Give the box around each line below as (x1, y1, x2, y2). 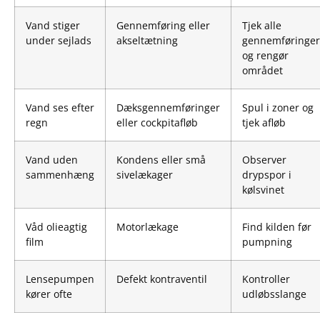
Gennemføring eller (116, 19, 210, 33)
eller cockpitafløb (116, 116, 198, 130)
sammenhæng (26, 168, 94, 182)
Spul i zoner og (242, 101, 314, 115)
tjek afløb (242, 116, 286, 130)
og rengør (242, 49, 289, 63)
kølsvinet (242, 183, 284, 197)
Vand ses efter (26, 101, 94, 115)
